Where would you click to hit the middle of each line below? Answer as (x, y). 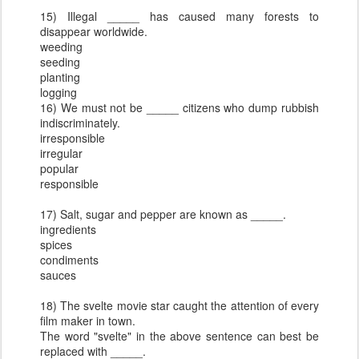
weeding (61, 47)
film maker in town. (88, 321)
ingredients (68, 230)
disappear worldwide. (94, 32)
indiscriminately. (80, 123)
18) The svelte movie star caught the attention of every (179, 306)
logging (58, 93)
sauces (58, 275)
